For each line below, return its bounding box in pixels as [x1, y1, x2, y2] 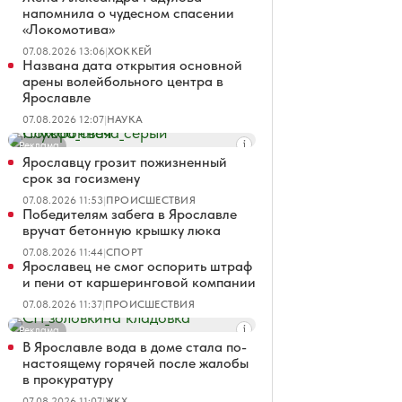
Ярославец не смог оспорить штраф [22, 258, 252, 275]
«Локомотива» [22, 21, 115, 38]
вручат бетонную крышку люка [22, 222, 221, 239]
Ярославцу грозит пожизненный [22, 153, 227, 170]
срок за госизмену [22, 170, 140, 187]
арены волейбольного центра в [22, 73, 223, 90]
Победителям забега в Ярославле [22, 205, 237, 223]
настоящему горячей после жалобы [22, 354, 249, 371]
